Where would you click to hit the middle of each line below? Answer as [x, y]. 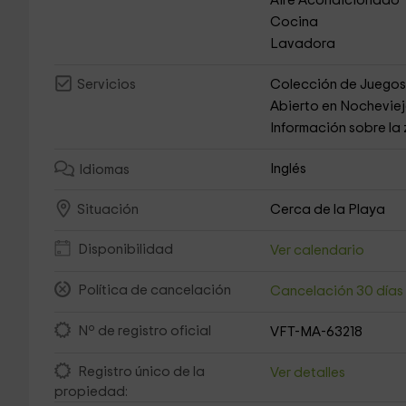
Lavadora [303, 44]
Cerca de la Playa [328, 210]
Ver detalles [308, 373]
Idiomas [104, 170]
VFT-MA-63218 [317, 332]
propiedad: [91, 392]
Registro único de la [141, 372]
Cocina [295, 22]
